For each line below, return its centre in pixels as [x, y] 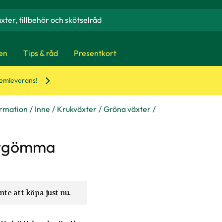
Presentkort [95, 53]
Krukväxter [77, 109]
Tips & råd [41, 53]
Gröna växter [127, 109]
